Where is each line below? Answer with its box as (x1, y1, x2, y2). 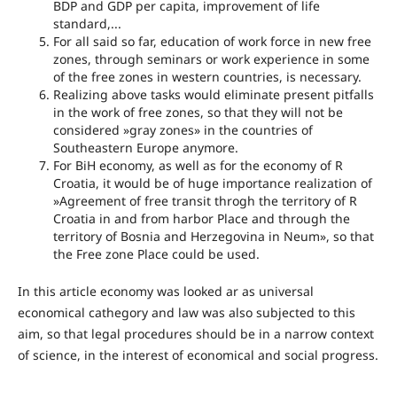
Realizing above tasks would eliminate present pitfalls (52, 86, 374, 104)
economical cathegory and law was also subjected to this (17, 304, 355, 322)
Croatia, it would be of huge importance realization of (52, 175, 372, 192)
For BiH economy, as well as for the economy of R (52, 157, 343, 175)
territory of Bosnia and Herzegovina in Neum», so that (52, 228, 374, 245)
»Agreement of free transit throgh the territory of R (52, 192, 357, 210)
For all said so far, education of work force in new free (52, 33, 371, 51)
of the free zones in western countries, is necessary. (52, 68, 362, 86)
